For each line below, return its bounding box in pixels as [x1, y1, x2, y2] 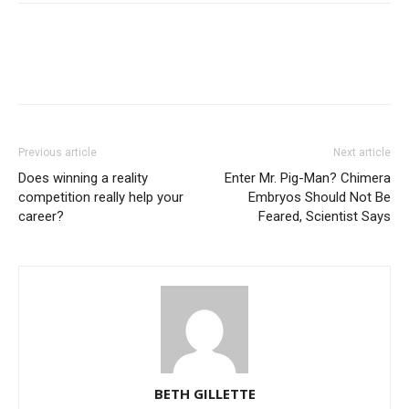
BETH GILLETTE [153, 384, 256, 404]
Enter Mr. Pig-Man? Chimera [225, 170, 391, 187]
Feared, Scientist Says [258, 208, 391, 225]
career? [18, 208, 64, 225]
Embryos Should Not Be [248, 189, 391, 206]
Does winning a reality [18, 170, 148, 187]
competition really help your [18, 189, 184, 206]
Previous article [18, 146, 97, 160]
